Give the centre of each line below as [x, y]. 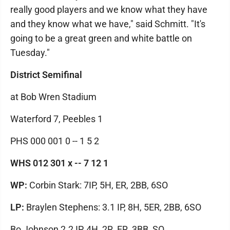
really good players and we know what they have [109, 9]
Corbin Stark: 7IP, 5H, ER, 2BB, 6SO [99, 185]
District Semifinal [46, 75]
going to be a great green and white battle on [101, 38]
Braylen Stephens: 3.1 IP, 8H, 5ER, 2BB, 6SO [113, 207]
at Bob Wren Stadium [53, 97]
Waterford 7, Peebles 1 [56, 119]
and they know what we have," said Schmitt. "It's [108, 24]
